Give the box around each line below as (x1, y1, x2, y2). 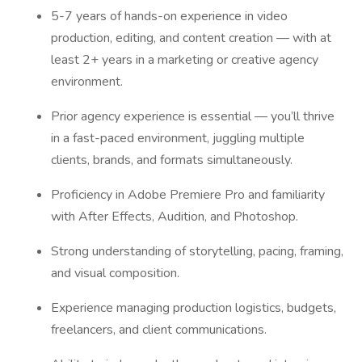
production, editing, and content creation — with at (51, 29, 331, 47)
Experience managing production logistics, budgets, (51, 299, 336, 317)
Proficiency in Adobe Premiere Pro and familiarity (51, 186, 325, 204)
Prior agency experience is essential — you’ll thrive (51, 107, 335, 125)
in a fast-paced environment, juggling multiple (51, 129, 305, 147)
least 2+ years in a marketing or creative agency (51, 51, 318, 69)
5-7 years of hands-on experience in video (51, 7, 288, 25)
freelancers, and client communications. (51, 321, 270, 339)
